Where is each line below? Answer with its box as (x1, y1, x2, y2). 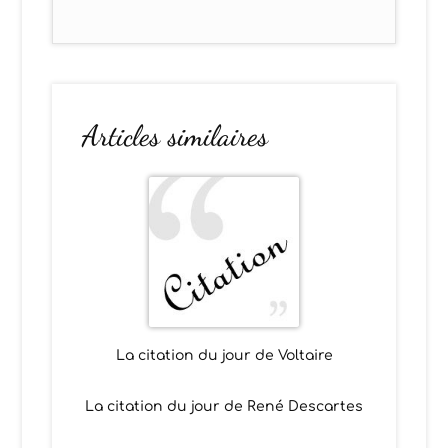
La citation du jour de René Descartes (85, 399, 363, 414)
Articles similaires (82, 118, 269, 153)
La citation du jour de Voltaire (115, 348, 333, 363)
